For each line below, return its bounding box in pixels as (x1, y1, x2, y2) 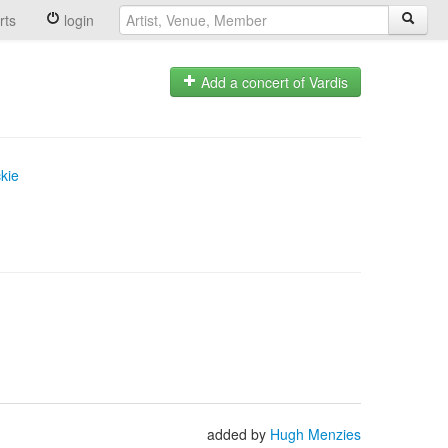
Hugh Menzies (270, 423, 361, 444)
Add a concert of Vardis (197, 72, 348, 93)
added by (207, 423, 270, 444)
